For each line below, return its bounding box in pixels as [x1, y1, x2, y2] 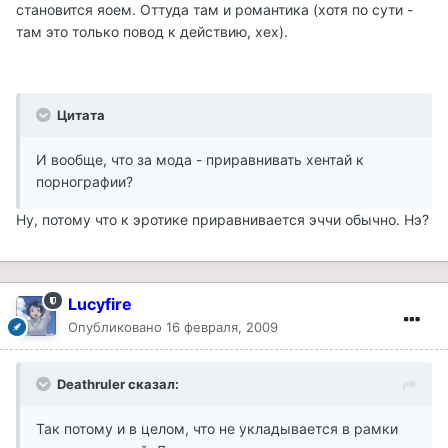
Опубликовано [68, 318, 166, 335]
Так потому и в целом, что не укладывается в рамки [36, 419, 398, 437]
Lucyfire [68, 293, 132, 314]
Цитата [54, 106, 105, 123]
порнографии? [36, 172, 133, 190]
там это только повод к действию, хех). [16, 22, 288, 40]
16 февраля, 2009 [166, 318, 278, 335]
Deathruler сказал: [57, 375, 179, 392]
